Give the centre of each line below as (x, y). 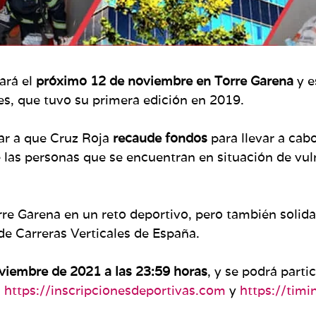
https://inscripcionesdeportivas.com (115, 290)
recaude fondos (162, 138)
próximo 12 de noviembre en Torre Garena (163, 80)
